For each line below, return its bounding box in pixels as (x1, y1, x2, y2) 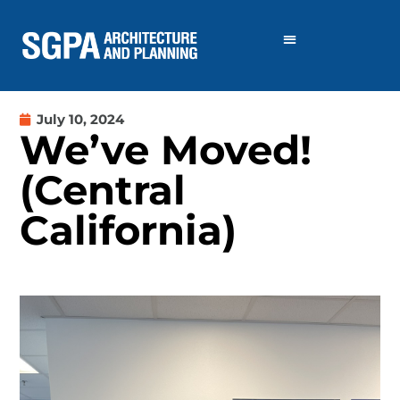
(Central (20, 164, 187, 214)
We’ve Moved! (20, 124, 312, 174)
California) (20, 204, 237, 254)
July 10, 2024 (37, 110, 125, 128)
